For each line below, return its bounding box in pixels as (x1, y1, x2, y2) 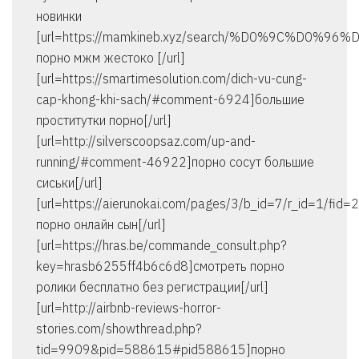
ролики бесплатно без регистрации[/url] (36, 279, 268, 296)
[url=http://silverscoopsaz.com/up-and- (36, 133, 256, 150)
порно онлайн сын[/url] (36, 216, 166, 233)
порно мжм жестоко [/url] (36, 50, 185, 67)
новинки (36, 8, 82, 25)
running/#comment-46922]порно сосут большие (36, 154, 314, 171)
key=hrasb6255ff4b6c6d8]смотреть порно (36, 258, 284, 275)
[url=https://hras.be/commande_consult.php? (36, 237, 287, 254)
